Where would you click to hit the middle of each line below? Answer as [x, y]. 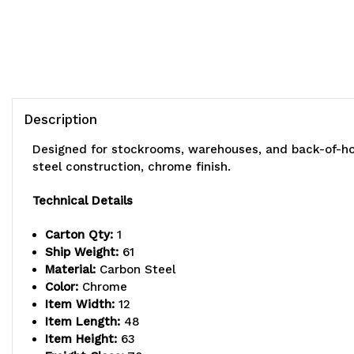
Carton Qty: [79, 235]
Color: [62, 287]
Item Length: [83, 322]
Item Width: [80, 305]
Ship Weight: [82, 252]
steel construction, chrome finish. [132, 167]
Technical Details [83, 201]
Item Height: [81, 339]
